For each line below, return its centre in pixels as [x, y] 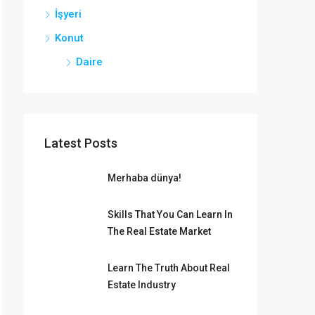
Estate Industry [142, 285]
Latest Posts [81, 143]
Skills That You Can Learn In [170, 214]
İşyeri [68, 14]
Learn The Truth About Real [169, 268]
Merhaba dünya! [144, 178]
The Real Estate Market [159, 231]
